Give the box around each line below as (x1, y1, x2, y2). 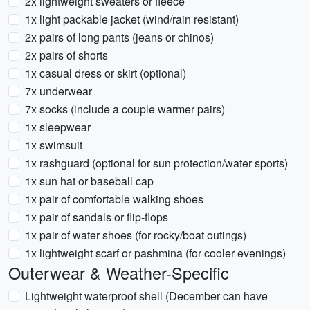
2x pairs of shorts (25, 47, 108, 63)
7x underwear (25, 83, 92, 99)
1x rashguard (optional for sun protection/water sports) (25, 155, 288, 171)
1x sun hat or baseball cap (25, 173, 154, 189)
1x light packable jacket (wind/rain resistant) (25, 11, 239, 27)
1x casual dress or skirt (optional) (25, 65, 186, 81)
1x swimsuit (25, 137, 82, 153)
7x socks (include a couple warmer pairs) (25, 101, 225, 117)
